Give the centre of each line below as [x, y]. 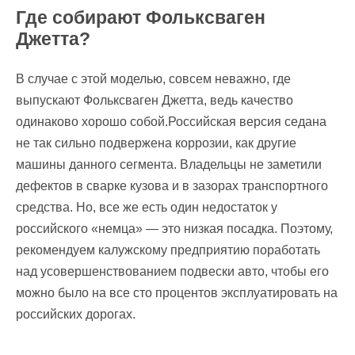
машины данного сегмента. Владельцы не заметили [169, 164]
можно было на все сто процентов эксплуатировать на [177, 292]
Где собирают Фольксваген [141, 17]
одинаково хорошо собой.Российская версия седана [171, 121]
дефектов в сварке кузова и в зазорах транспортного [172, 185]
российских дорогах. [76, 314]
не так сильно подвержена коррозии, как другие [156, 143]
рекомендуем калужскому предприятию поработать [168, 250]
